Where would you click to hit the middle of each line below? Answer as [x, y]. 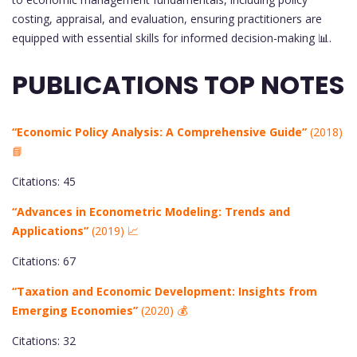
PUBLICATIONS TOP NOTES [178, 85]
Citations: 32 [44, 340]
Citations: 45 [44, 181]
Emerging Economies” [75, 310]
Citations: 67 [44, 261]
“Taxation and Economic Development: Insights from [165, 291]
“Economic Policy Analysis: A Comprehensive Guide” [159, 131]
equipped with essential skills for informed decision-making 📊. [172, 37]
